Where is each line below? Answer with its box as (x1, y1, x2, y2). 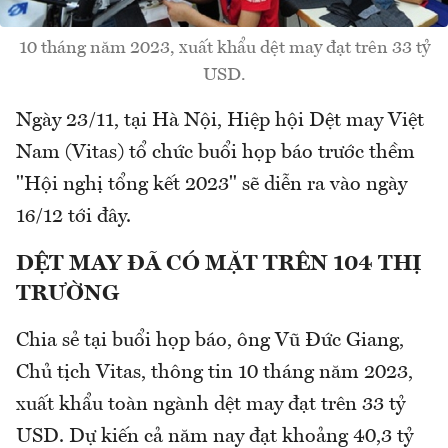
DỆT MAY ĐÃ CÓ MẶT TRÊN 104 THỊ (16, 253, 422, 276)
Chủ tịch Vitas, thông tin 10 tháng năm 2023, (16, 363, 413, 384)
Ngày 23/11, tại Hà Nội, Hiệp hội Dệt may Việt (16, 111, 424, 132)
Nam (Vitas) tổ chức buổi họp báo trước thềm (16, 143, 415, 164)
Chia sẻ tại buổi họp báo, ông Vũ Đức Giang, (16, 331, 404, 352)
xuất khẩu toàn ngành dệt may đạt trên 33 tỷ (16, 395, 405, 416)
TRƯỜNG (16, 283, 119, 306)
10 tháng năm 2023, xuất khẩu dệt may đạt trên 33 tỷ (18, 39, 430, 58)
